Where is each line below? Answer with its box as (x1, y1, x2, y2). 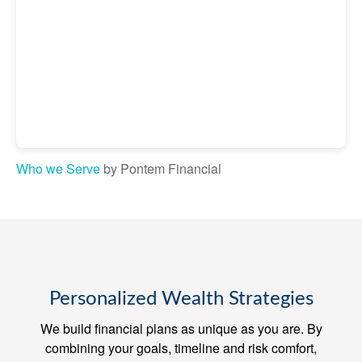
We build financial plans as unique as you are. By (40, 319, 322, 339)
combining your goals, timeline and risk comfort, (45, 339, 317, 358)
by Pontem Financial (100, 159, 221, 179)
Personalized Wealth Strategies (48, 289, 314, 309)
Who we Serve (16, 159, 100, 179)
